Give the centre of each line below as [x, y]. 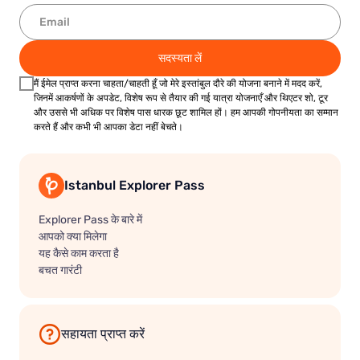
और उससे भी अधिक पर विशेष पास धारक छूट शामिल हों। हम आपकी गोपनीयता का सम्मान [186, 112]
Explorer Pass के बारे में [90, 219]
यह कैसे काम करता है [79, 253]
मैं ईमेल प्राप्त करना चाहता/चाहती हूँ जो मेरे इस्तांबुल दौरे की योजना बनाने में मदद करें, [178, 83]
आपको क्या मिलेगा [73, 236]
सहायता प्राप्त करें [103, 334]
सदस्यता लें [180, 58]
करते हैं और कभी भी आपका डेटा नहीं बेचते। [108, 127]
